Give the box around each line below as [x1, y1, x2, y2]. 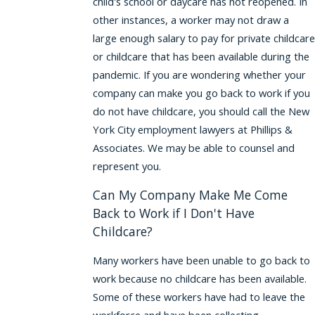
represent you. [92, 158, 161, 173]
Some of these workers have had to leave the [92, 289, 305, 304]
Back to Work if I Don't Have [92, 204, 255, 221]
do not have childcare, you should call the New [92, 103, 309, 118]
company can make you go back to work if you [92, 85, 310, 100]
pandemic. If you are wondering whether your [92, 67, 306, 82]
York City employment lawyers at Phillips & [92, 122, 292, 136]
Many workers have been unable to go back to [92, 252, 310, 267]
